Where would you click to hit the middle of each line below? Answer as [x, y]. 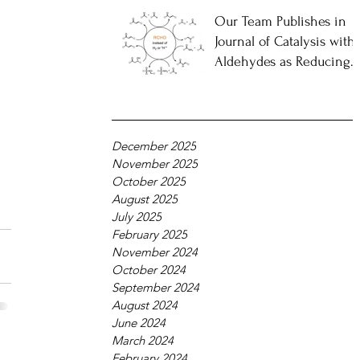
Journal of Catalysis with [285, 41]
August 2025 [145, 199]
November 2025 [155, 164]
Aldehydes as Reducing [282, 61]
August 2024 [145, 305]
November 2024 [155, 252]
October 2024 [149, 270]
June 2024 [139, 323]
